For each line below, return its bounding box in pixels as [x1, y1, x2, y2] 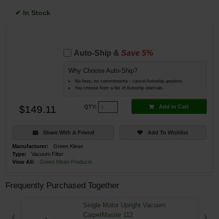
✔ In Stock [15, 9, 51, 17]
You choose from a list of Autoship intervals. [74, 85, 164, 90]
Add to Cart [159, 103, 189, 109]
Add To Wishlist [148, 130, 189, 136]
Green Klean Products [40, 159, 93, 165]
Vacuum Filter [31, 151, 64, 157]
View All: [12, 159, 35, 165]
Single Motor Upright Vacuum [83, 201, 166, 209]
